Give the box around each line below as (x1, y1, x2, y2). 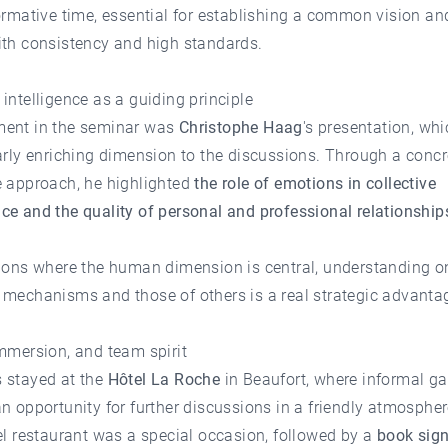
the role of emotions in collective (194, 173, 437, 193)
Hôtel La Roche (107, 369, 221, 389)
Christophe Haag (178, 117, 303, 137)
